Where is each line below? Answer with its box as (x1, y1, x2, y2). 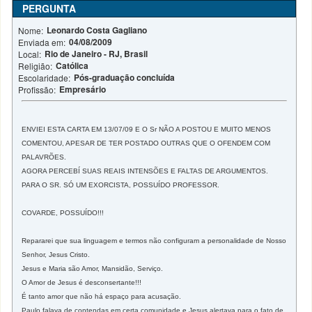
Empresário (59, 83, 107, 95)
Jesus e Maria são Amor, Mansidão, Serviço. (22, 265, 164, 272)
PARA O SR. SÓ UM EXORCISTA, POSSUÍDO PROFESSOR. (22, 181, 220, 189)
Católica (56, 59, 89, 72)
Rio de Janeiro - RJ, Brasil (45, 47, 148, 60)
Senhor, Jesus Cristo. (22, 251, 91, 258)
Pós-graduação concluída (74, 71, 175, 84)
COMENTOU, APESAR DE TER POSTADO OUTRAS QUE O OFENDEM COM (22, 139, 271, 147)
